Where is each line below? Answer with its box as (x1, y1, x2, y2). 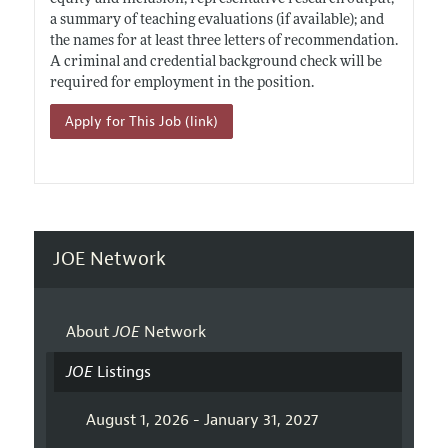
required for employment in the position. (49, 75, 314, 91)
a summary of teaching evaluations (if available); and (49, 12, 384, 28)
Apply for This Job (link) (64, 112, 218, 130)
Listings (92, 362, 151, 383)
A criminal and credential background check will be (49, 54, 382, 70)
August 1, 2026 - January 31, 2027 (85, 410, 318, 431)
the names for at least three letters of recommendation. (49, 33, 398, 49)
